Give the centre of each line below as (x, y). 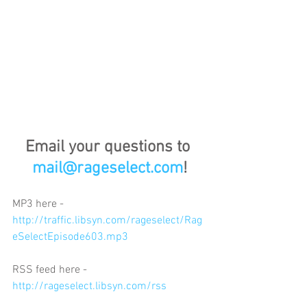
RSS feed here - (51, 270)
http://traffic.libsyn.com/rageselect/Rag (107, 220)
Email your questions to (110, 147)
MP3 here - (39, 204)
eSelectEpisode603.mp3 (70, 237)
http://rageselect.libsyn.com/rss (89, 286)
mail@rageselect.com (108, 168)
